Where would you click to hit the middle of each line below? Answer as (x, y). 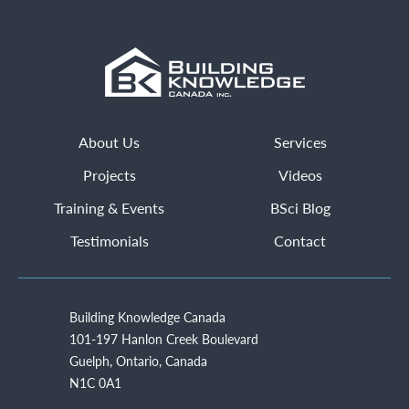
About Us (109, 142)
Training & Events (109, 208)
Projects (109, 175)
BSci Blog (300, 208)
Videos (300, 175)
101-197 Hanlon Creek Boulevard (164, 339)
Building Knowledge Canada (147, 317)
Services (300, 142)
